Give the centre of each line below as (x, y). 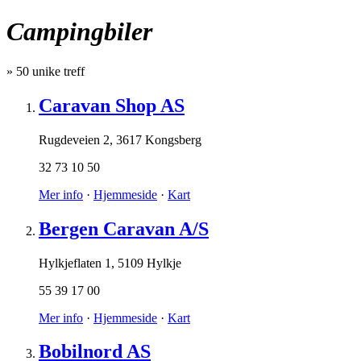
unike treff (57, 71)
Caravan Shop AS (112, 105)
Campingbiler (79, 32)
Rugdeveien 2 (74, 139)
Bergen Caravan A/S (124, 228)
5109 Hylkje (149, 263)
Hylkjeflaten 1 (75, 263)
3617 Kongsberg (159, 139)
